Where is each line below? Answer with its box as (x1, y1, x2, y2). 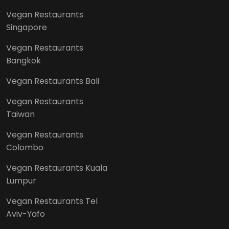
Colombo (6, 141, 43, 153)
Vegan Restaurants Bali (6, 75, 99, 87)
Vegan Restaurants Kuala (6, 162, 107, 174)
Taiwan (6, 108, 35, 120)
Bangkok (6, 54, 41, 66)
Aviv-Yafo (6, 208, 45, 220)
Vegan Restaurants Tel (6, 195, 98, 207)
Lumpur (6, 174, 36, 187)
